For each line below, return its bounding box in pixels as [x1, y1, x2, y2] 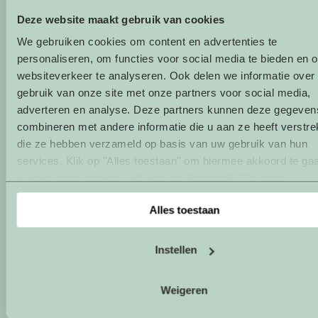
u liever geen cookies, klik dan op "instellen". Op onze [16, 172, 283, 185]
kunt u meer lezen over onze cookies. [90, 189, 280, 202]
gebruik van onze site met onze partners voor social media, [16, 87, 310, 99]
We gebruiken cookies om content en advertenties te [16, 35, 277, 48]
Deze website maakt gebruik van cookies [16, 13, 224, 26]
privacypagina [16, 189, 91, 202]
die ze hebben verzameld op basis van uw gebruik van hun [16, 138, 307, 150]
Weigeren [160, 283, 208, 296]
